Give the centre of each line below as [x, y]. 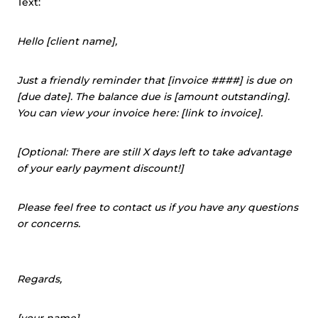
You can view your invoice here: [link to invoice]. [140, 113]
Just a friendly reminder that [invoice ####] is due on [155, 80]
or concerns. [49, 224]
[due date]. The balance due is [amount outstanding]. [153, 97]
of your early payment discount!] [100, 168]
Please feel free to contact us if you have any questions [158, 207]
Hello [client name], [67, 41]
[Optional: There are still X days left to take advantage [154, 152]
